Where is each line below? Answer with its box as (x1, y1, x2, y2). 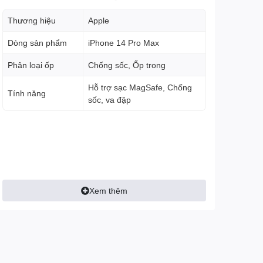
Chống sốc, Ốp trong (87, 60, 166, 70)
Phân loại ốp (7, 60, 54, 70)
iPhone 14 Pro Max (87, 38, 159, 48)
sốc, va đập (87, 95, 131, 105)
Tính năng (7, 88, 46, 99)
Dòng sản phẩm (7, 38, 67, 48)
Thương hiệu (7, 15, 56, 26)
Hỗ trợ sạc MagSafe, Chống (87, 82, 192, 93)
